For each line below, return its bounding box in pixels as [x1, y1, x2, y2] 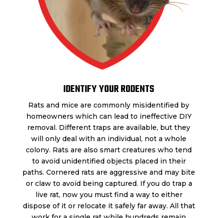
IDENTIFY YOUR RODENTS [63, 82, 155, 97]
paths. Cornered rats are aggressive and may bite [22, 168, 196, 177]
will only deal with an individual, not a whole [31, 134, 187, 144]
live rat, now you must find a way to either [35, 190, 182, 200]
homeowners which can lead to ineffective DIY [26, 112, 192, 121]
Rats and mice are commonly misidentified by [28, 101, 190, 110]
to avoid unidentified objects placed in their [32, 157, 186, 166]
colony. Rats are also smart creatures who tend [26, 145, 192, 155]
